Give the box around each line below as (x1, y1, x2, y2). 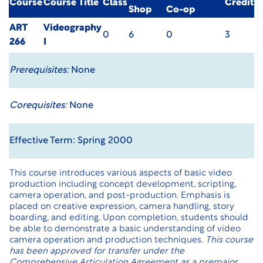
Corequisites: (9, 101, 67, 110)
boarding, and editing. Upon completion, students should (9, 214, 248, 222)
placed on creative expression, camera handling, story (9, 203, 234, 211)
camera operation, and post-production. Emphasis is (9, 191, 230, 200)
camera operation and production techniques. (9, 236, 205, 245)
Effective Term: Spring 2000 (9, 136, 133, 146)
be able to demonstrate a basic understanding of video (9, 225, 241, 234)
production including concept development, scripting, (9, 180, 236, 189)
